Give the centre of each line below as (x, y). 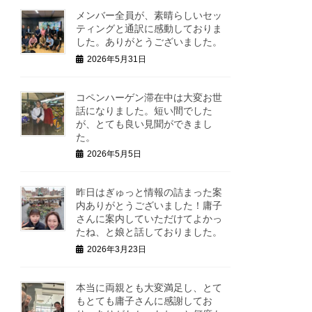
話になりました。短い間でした (145, 110)
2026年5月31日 (117, 59)
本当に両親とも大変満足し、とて (149, 287)
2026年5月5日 (115, 154)
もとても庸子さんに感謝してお (145, 301)
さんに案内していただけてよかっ (149, 219)
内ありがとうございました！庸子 (149, 206)
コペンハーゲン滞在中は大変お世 (149, 97)
